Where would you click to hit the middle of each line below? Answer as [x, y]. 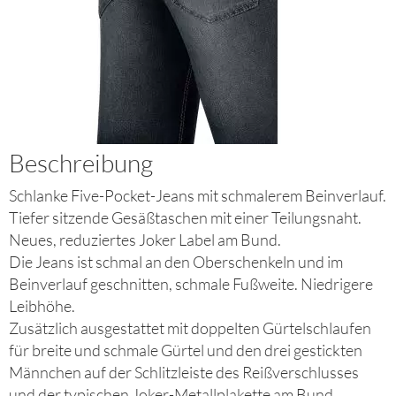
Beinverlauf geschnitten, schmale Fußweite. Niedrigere [191, 284]
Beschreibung [81, 163]
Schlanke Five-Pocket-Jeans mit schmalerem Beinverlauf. [198, 196]
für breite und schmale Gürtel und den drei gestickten [186, 350]
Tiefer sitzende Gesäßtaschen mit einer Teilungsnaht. [185, 218]
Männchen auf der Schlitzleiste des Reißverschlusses [184, 373]
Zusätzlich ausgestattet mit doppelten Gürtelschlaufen [190, 328]
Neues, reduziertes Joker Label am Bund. [145, 240]
